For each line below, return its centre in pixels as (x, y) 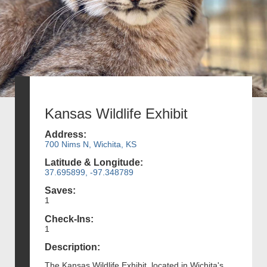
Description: (72, 247)
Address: (66, 134)
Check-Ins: (69, 219)
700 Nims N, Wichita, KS (91, 144)
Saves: (60, 191)
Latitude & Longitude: (94, 163)
